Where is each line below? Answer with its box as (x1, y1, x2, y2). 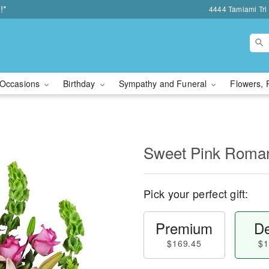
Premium (156, 217, 213, 238)
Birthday (63, 77, 98, 89)
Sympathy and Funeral (118, 77, 210, 89)
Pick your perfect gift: (144, 186, 248, 201)
